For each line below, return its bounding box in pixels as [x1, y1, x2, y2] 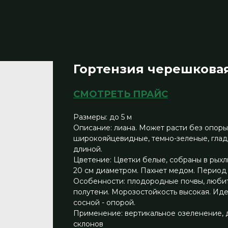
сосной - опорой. [73, 198, 135, 207]
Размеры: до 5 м [73, 112, 132, 122]
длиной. [73, 145, 102, 154]
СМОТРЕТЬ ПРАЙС [73, 89, 168, 100]
